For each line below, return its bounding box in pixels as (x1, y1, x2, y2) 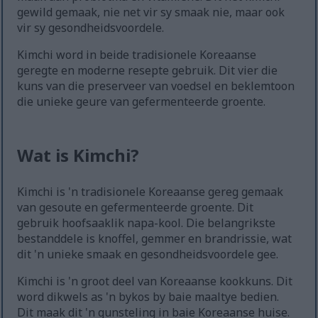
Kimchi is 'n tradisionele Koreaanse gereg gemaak (17, 184, 284, 200)
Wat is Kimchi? (17, 143, 140, 168)
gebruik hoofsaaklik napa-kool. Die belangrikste (17, 215, 276, 231)
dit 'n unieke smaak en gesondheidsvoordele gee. (17, 246, 279, 263)
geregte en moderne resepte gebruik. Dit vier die (17, 62, 278, 79)
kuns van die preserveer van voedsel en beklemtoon (17, 78, 295, 94)
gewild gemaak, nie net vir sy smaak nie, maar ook (17, 4, 285, 21)
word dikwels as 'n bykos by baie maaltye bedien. (17, 289, 280, 305)
